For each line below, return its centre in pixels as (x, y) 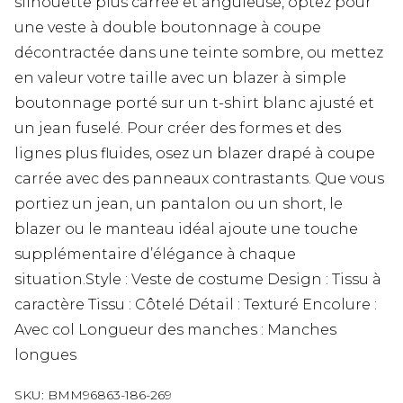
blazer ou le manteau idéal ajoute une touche (186, 228)
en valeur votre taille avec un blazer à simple (180, 77)
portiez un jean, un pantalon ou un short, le (179, 203)
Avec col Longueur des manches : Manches (175, 329)
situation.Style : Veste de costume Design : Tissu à (198, 279)
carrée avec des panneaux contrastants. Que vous (199, 178)
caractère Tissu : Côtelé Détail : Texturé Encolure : (196, 304)
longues (45, 354)
